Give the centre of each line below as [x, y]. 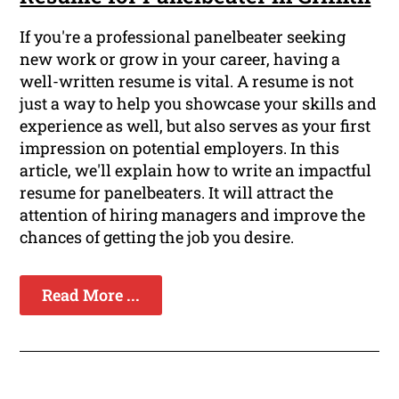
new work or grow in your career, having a [180, 59]
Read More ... [91, 295]
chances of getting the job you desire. [157, 237]
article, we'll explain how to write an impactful [196, 171]
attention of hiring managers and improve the [193, 215]
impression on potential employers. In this [180, 148]
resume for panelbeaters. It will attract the [177, 193]
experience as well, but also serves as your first [195, 126]
